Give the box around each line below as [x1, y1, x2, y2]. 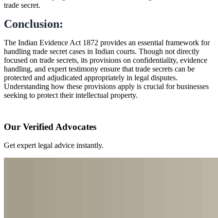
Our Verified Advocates [4, 121, 96, 132]
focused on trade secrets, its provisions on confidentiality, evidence [4, 55, 207, 64]
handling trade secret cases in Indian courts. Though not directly [4, 47, 200, 55]
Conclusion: [4, 17, 63, 30]
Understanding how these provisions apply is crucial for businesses [4, 82, 209, 91]
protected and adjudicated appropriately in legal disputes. [4, 73, 178, 82]
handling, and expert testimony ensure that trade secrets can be [4, 64, 195, 73]
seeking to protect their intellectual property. [4, 91, 138, 99]
